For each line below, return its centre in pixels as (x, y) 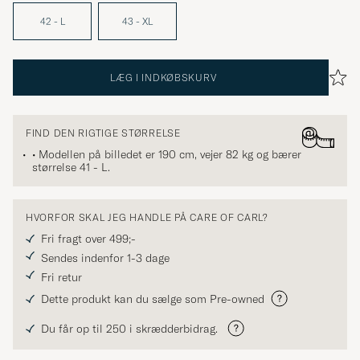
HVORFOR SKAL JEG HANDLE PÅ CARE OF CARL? (147, 218)
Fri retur (61, 278)
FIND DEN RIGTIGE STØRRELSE (103, 133)
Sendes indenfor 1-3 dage (105, 258)
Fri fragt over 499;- (88, 239)
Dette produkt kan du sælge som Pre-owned (153, 299)
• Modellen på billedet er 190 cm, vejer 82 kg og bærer (167, 155)
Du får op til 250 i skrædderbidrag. (131, 328)
